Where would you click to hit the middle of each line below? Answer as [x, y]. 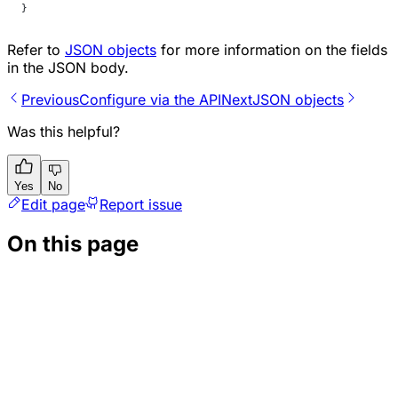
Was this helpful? [64, 132]
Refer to [36, 50]
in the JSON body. [68, 68]
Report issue [141, 205]
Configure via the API [150, 100]
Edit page [53, 205]
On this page [73, 243]
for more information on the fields [272, 50]
